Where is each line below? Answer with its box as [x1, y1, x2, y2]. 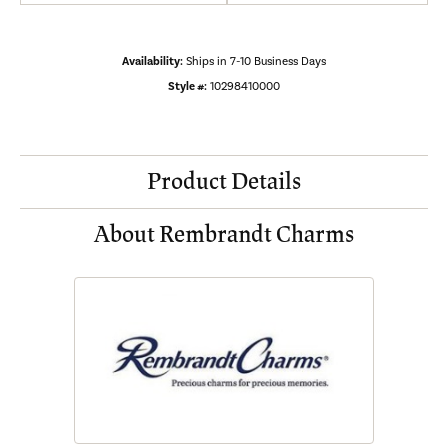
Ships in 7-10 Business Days [186, 54, 326, 70]
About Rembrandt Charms [94, 220, 354, 250]
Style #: [168, 79, 207, 95]
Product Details [147, 167, 301, 197]
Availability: [122, 54, 183, 70]
